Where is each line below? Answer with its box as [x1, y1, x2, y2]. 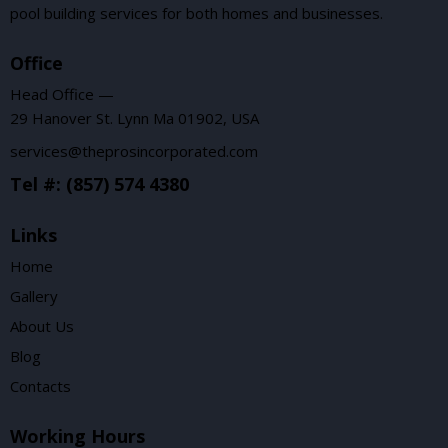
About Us [10, 315, 74, 336]
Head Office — [10, 83, 114, 104]
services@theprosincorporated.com [10, 140, 258, 161]
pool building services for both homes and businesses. [10, 2, 383, 23]
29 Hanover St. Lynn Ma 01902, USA [10, 107, 259, 128]
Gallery [10, 285, 58, 306]
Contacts [10, 375, 71, 396]
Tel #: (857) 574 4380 [10, 171, 189, 196]
